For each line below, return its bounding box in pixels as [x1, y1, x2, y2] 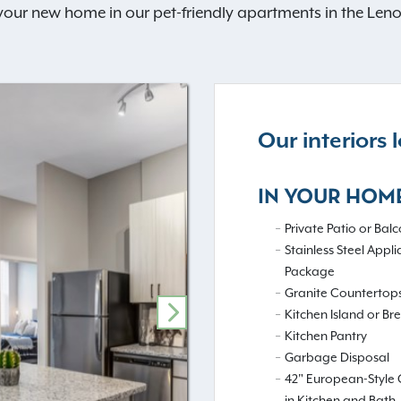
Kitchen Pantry [285, 328, 367, 344]
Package [285, 264, 335, 279]
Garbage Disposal [285, 350, 389, 365]
